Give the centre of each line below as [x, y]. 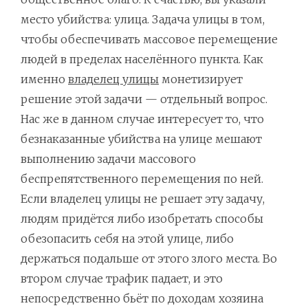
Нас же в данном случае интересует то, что [142, 119]
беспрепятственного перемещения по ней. [142, 179]
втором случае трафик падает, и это [122, 279]
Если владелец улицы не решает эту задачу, [143, 199]
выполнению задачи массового [108, 159]
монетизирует [201, 79]
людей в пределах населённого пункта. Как [142, 59]
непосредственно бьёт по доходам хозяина [142, 299]
